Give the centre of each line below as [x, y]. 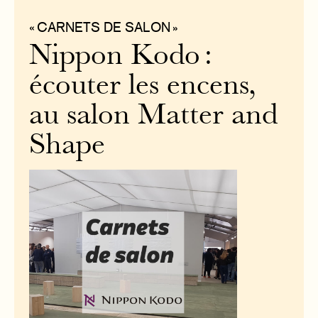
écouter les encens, [143, 87]
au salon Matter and [154, 117]
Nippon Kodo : [121, 57]
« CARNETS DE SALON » [104, 27]
